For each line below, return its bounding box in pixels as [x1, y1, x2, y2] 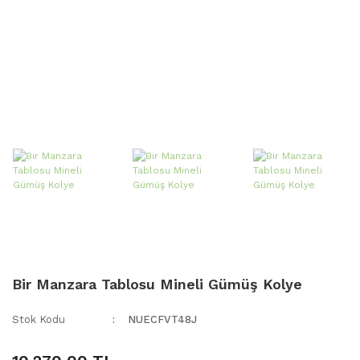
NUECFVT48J [128, 313, 198, 326]
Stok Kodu [12, 313, 65, 326]
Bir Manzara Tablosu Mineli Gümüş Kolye [12, 276, 302, 293]
